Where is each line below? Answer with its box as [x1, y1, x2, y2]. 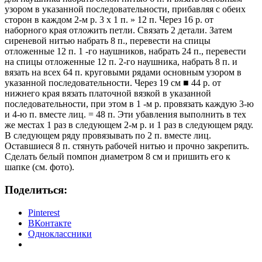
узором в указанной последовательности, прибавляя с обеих [5, 4, 246, 15]
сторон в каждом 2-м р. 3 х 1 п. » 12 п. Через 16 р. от [5, 15, 213, 25]
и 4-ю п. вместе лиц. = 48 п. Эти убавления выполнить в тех [5, 109, 246, 120]
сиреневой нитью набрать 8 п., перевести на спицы [5, 36, 211, 46]
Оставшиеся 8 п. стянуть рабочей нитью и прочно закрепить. [5, 141, 249, 151]
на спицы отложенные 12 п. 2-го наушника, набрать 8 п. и [5, 57, 237, 67]
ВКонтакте [28, 218, 71, 228]
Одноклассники [28, 228, 92, 239]
